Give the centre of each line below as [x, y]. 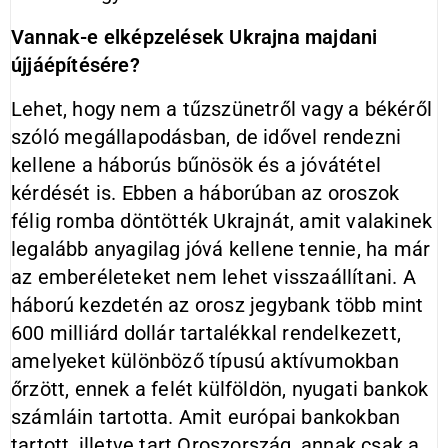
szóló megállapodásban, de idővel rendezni [206, 137]
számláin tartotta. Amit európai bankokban [206, 417]
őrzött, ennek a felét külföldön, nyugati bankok [220, 389]
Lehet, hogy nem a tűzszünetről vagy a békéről [222, 109]
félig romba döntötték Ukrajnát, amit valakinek [222, 221]
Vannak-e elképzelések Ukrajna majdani [194, 37]
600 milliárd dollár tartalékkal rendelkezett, [206, 333]
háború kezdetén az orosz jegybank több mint [217, 305]
